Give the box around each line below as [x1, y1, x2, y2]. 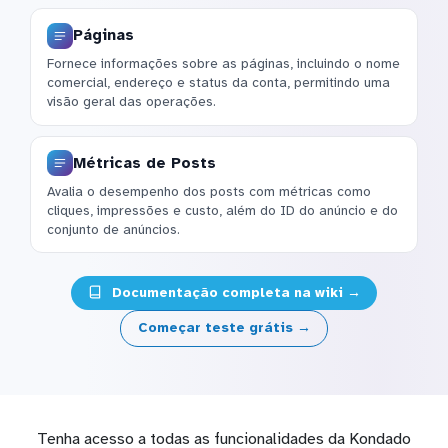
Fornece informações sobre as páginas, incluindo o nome [47, 55, 400, 73]
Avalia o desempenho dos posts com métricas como [47, 182, 371, 200]
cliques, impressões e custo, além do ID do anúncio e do [47, 201, 398, 219]
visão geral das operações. [47, 93, 216, 111]
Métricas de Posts [73, 153, 216, 172]
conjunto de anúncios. [47, 220, 180, 238]
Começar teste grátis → [137, 319, 311, 337]
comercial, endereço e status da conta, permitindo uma [47, 74, 390, 92]
